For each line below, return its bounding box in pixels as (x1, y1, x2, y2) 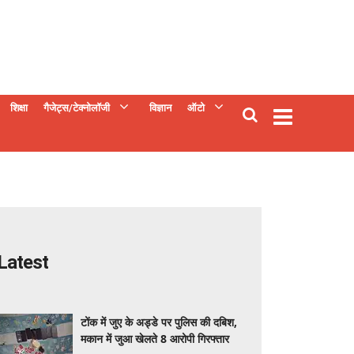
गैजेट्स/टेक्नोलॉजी (43, 102, 110, 114)
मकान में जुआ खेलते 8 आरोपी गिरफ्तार (81, 331, 229, 346)
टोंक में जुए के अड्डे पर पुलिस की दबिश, (81, 314, 237, 330)
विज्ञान (149, 102, 171, 114)
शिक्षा (10, 102, 28, 114)
